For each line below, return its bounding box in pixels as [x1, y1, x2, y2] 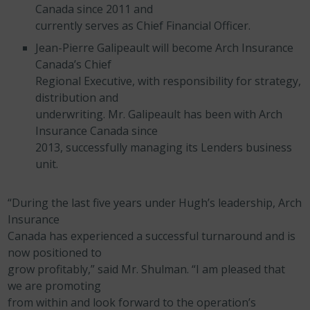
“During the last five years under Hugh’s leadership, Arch [8, 195, 302, 210]
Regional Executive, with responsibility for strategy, [35, 73, 302, 89]
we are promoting [8, 278, 102, 293]
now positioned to [8, 245, 102, 260]
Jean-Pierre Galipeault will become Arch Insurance [35, 40, 294, 55]
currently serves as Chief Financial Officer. [35, 18, 251, 33]
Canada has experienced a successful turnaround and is [8, 228, 296, 244]
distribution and [35, 90, 119, 105]
